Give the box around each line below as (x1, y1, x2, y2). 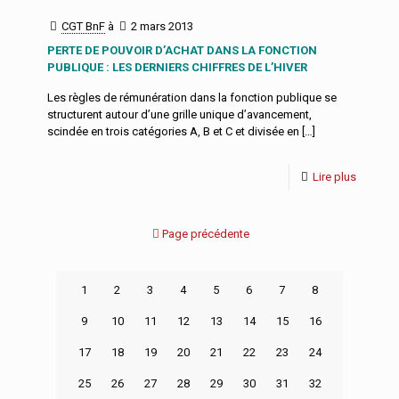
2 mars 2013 (131, 20, 193, 33)
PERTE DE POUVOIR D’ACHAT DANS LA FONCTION (47, 44, 317, 57)
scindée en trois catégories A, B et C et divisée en (47, 125, 299, 138)
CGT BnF (61, 20, 105, 33)
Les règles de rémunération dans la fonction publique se (47, 91, 337, 104)
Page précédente (161, 227, 249, 240)
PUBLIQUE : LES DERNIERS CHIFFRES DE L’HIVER (47, 61, 307, 74)
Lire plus (313, 170, 356, 183)
